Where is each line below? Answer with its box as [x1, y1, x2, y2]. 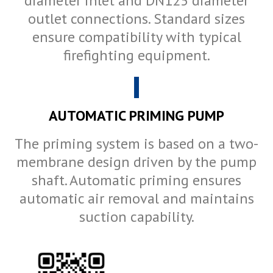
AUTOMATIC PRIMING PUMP [49, 106, 224, 126]
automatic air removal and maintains [19, 189, 254, 208]
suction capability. [79, 207, 194, 227]
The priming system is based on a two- [15, 134, 258, 154]
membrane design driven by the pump [16, 152, 257, 172]
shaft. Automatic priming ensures [32, 171, 241, 190]
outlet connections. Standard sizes [28, 9, 245, 28]
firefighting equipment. [63, 45, 210, 65]
